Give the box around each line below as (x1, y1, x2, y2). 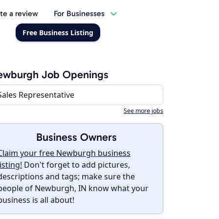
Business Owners (36, 131, 117, 144)
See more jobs (124, 107, 163, 115)
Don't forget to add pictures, (22, 159, 130, 170)
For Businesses (53, 9, 105, 18)
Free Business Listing (22, 28, 93, 37)
